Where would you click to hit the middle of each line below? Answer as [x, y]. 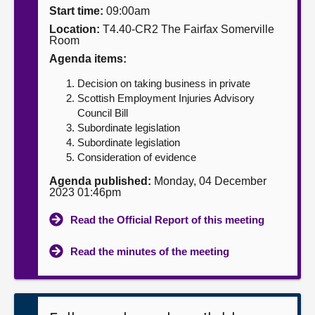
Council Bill [103, 113]
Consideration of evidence [137, 157]
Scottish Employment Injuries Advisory [166, 98]
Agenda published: [100, 181]
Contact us [43, 66]
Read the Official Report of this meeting [167, 220]
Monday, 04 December [209, 181]
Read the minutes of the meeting [150, 251]
